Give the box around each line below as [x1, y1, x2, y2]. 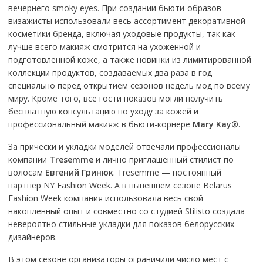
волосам [8, 167, 45, 178]
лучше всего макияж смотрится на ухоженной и [8, 41, 201, 52]
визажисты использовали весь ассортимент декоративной [8, 15, 245, 26]
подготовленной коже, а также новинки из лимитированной [8, 54, 251, 65]
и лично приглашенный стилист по [93, 154, 234, 165]
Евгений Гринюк [45, 167, 113, 178]
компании [8, 154, 49, 165]
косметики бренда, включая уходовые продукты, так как [8, 28, 235, 39]
